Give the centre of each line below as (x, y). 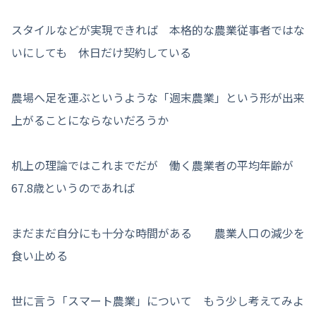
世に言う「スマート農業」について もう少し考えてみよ (158, 300)
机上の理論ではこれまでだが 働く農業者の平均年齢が (152, 165)
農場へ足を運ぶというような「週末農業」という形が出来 (158, 97)
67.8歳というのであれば (73, 187)
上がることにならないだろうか (90, 120)
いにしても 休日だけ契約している (101, 52)
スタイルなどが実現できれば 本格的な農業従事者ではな (158, 29)
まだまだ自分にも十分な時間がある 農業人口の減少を (158, 232)
